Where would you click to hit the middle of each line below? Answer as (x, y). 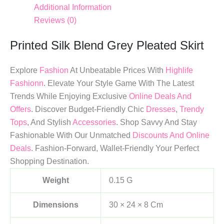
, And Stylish (50, 122)
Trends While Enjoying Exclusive (69, 96)
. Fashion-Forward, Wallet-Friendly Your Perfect (115, 148)
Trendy (192, 109)
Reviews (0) (55, 20)
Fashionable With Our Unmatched (71, 135)
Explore (25, 70)
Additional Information (73, 7)
